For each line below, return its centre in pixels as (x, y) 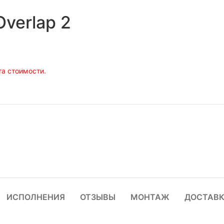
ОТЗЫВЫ (97, 197)
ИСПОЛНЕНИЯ (35, 197)
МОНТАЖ (150, 197)
